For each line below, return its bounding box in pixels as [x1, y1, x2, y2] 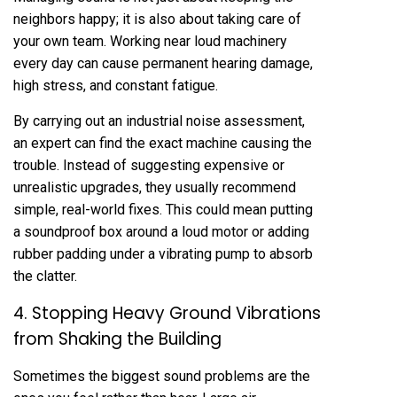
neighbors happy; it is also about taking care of [13, 11, 301, 27]
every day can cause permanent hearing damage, [13, 55, 313, 72]
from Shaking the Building [13, 327, 222, 351]
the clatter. [13, 268, 77, 284]
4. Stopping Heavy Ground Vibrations [13, 301, 321, 325]
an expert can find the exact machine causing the [13, 135, 312, 152]
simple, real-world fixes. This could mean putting [13, 201, 313, 218]
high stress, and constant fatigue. [13, 77, 218, 94]
